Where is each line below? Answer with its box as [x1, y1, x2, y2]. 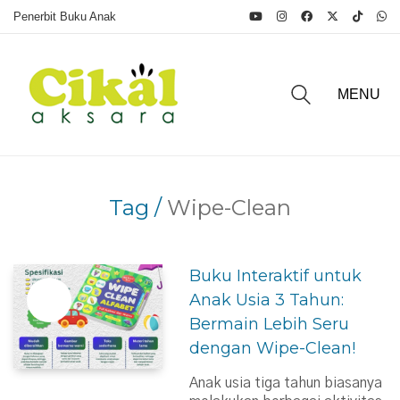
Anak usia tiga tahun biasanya [189, 376, 383, 390]
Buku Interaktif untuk [189, 266, 362, 286]
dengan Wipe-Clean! [189, 338, 356, 358]
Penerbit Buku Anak [13, 10, 116, 23]
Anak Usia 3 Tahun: [189, 290, 345, 310]
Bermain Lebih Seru [189, 314, 350, 334]
